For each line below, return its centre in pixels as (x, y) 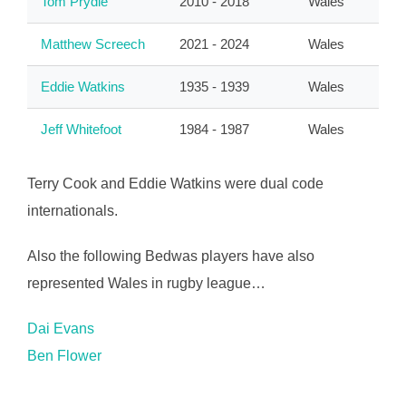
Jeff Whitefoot (82, 129)
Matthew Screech (93, 43)
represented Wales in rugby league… (146, 284)
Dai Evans (61, 329)
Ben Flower (64, 356)
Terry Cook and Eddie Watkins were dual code (175, 184)
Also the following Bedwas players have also (171, 256)
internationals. (72, 211)
